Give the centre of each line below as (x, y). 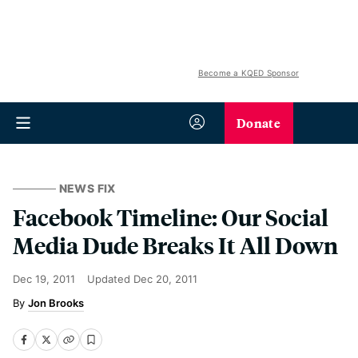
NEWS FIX (87, 188)
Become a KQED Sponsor (248, 73)
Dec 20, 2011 (165, 279)
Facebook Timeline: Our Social (171, 217)
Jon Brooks (56, 303)
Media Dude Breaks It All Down (175, 245)
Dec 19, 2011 (44, 279)
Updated (110, 279)
